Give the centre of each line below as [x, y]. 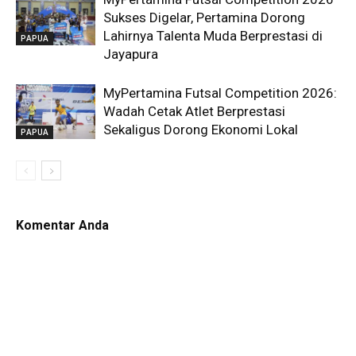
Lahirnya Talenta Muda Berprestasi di [213, 36]
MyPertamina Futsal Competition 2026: [220, 93]
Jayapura [131, 54]
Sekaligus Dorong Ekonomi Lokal [201, 130]
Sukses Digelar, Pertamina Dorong [204, 18]
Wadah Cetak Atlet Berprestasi [194, 112]
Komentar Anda [62, 226]
